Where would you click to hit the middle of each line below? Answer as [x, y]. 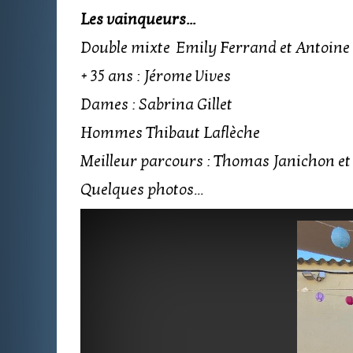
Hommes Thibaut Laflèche [170, 133]
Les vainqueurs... [138, 20]
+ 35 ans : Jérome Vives [156, 76]
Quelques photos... [142, 190]
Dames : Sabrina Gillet [156, 105]
